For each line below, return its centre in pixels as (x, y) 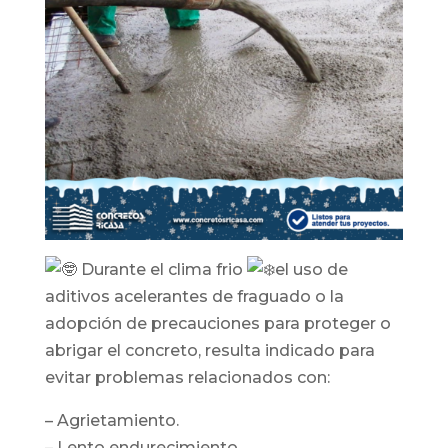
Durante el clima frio (161, 269)
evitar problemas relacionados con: (187, 377)
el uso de (311, 269)
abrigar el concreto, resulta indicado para (209, 350)
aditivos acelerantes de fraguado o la (194, 296)
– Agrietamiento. (111, 420)
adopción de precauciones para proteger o (217, 323)
